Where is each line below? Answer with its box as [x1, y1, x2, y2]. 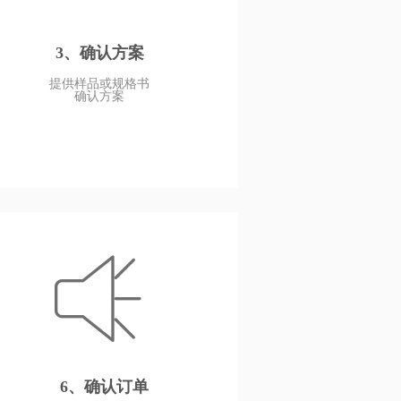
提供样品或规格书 [49, 77, 149, 90]
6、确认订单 [59, 378, 149, 396]
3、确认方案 [55, 44, 144, 62]
